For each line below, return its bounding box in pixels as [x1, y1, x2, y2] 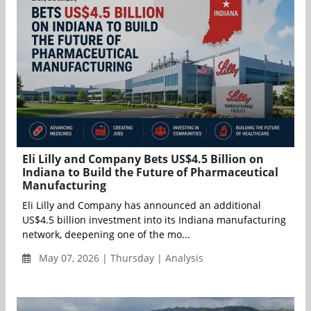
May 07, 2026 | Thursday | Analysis [36, 251, 203, 264]
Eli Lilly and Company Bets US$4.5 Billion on [22, 151, 264, 167]
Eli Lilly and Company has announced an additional [22, 198, 261, 212]
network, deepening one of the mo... [22, 227, 190, 241]
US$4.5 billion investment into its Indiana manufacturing [22, 212, 286, 226]
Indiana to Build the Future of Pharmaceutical [22, 164, 278, 180]
